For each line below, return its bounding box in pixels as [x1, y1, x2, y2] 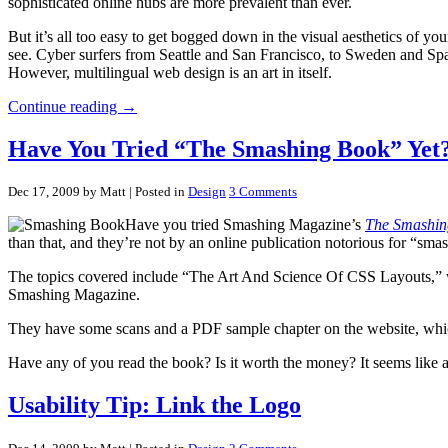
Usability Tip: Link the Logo [8, 392, 301, 419]
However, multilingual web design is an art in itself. [8, 63, 332, 81]
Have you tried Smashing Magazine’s [125, 216, 365, 234]
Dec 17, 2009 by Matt [8, 184, 126, 200]
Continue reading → [8, 97, 137, 115]
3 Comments [229, 184, 297, 200]
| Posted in [126, 184, 188, 200]
